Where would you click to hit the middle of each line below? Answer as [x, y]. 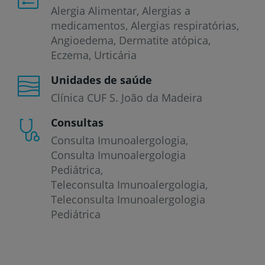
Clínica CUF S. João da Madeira [127, 97]
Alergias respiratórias [184, 25]
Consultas [77, 122]
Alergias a [166, 10]
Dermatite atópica [164, 40]
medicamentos [88, 25]
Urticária [115, 55]
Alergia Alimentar [94, 10]
